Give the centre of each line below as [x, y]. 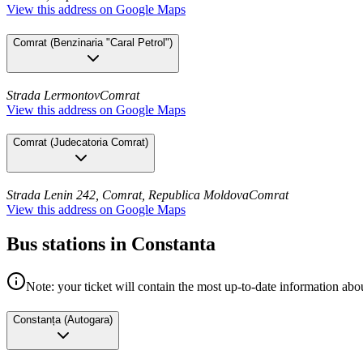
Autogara [88, 319]
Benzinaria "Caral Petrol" [111, 43]
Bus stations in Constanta [111, 244]
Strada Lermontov [53, 95]
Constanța [37, 319]
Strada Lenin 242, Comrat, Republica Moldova [128, 195]
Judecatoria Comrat [99, 143]
